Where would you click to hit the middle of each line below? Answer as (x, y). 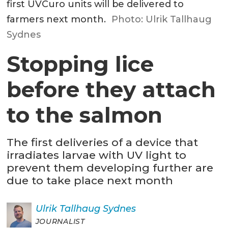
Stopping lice (80, 64)
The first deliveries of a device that (103, 142)
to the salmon (85, 115)
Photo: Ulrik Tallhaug (161, 19)
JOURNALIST (60, 221)
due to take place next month (90, 180)
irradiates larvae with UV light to (97, 155)
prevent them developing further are (110, 167)
